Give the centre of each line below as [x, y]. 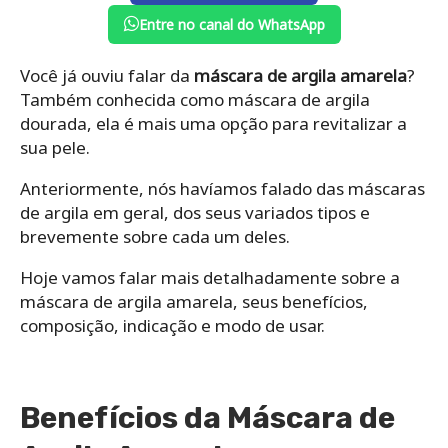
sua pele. [55, 147]
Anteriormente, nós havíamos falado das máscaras [222, 188]
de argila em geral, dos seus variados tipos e [195, 212]
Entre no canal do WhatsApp [231, 24]
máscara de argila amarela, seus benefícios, [194, 301]
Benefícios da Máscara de [207, 417]
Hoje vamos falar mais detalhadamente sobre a [210, 277]
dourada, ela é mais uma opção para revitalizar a [213, 123]
